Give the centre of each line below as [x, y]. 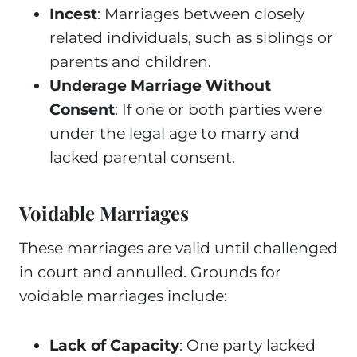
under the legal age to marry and [175, 133]
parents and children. [130, 62]
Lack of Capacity [114, 345]
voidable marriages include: [123, 296]
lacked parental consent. [142, 157]
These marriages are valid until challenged [178, 248]
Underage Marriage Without [160, 86]
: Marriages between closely [201, 14]
